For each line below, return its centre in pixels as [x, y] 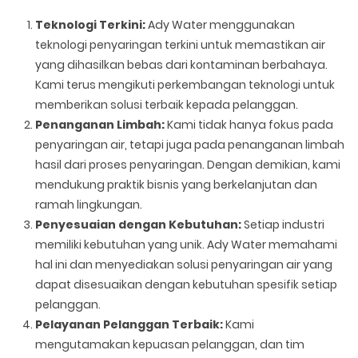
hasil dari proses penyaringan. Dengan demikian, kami [188, 165]
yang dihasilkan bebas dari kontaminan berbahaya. [182, 65]
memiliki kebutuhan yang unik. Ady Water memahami [187, 245]
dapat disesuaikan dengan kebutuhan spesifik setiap [187, 284]
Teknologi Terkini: [91, 25]
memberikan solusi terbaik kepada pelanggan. [167, 105]
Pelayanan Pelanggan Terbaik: [129, 324]
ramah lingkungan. [89, 205]
